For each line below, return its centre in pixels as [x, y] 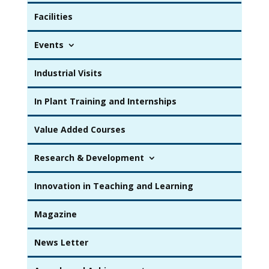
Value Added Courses [80, 129]
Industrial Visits [68, 73]
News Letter [61, 242]
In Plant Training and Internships [105, 101]
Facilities [53, 16]
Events [49, 44]
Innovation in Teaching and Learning [113, 186]
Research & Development [89, 157]
